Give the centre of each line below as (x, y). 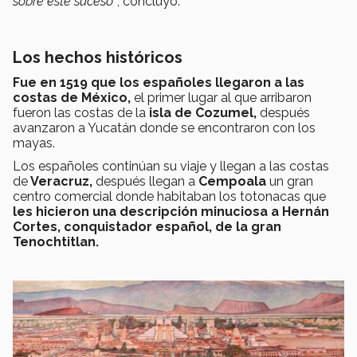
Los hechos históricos (100, 58)
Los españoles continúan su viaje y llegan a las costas (171, 167)
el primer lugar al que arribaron (223, 98)
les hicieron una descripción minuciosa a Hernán (171, 212)
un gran (291, 182)
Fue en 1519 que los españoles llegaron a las (159, 83)
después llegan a (147, 182)
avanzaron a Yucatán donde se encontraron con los (164, 128)
